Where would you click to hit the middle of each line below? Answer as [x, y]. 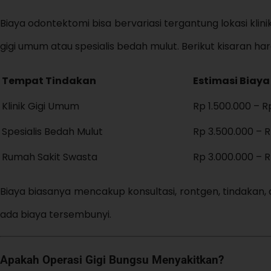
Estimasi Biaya [231, 80]
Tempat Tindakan [49, 80]
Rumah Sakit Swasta [50, 157]
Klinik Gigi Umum [41, 106]
